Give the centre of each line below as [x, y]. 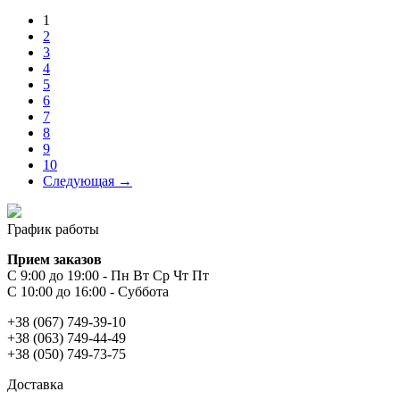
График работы [53, 229]
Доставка [35, 384]
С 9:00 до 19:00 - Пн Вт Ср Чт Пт [108, 275]
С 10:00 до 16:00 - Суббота [88, 291]
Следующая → [87, 180]
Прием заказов [54, 259]
